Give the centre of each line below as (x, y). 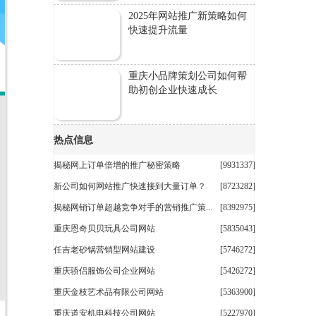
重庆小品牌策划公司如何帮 (188, 76)
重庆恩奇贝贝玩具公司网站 (104, 229)
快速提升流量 (158, 30)
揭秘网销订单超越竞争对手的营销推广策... (133, 207)
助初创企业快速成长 (173, 90)
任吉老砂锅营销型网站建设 (104, 250)
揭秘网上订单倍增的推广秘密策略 (117, 165)
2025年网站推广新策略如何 (188, 16)
